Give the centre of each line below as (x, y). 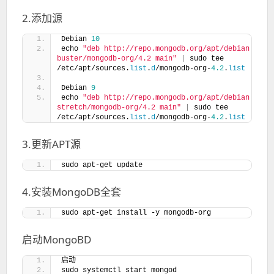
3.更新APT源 (51, 144)
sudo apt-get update (102, 165)
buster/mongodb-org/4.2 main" (117, 58)
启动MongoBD (57, 239)
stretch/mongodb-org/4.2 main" (119, 107)
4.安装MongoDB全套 (72, 191)
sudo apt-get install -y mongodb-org (136, 213)
